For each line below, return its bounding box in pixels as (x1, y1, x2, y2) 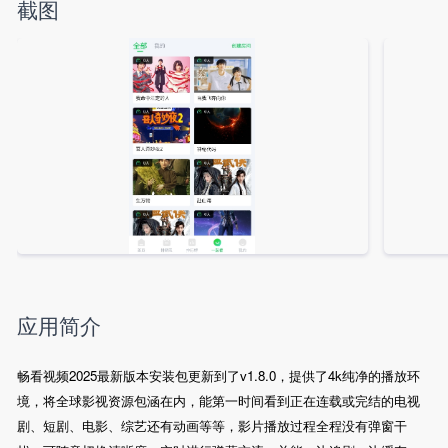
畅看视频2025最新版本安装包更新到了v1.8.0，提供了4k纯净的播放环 (16, 365, 420, 385)
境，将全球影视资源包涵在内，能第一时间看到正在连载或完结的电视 (16, 390, 420, 410)
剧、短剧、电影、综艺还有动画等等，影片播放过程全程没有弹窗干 (16, 415, 407, 435)
